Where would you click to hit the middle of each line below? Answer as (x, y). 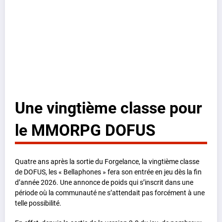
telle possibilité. (38, 203)
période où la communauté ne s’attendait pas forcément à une (110, 193)
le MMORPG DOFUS (85, 130)
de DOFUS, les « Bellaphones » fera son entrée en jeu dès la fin (108, 172)
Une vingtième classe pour (109, 108)
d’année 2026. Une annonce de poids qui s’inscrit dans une (104, 183)
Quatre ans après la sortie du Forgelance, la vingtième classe (107, 162)
